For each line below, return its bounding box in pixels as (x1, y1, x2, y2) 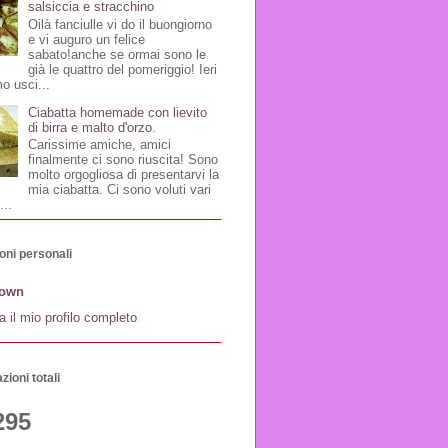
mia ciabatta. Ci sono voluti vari (28, 182, 212, 198)
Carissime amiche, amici (28, 137, 172, 153)
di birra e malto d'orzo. (28, 119, 157, 135)
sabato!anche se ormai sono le (28, 46, 207, 62)
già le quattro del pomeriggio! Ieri (28, 61, 218, 77)
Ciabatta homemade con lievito (28, 104, 208, 120)
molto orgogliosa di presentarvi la (28, 167, 220, 183)
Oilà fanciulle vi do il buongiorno (28, 16, 213, 32)
